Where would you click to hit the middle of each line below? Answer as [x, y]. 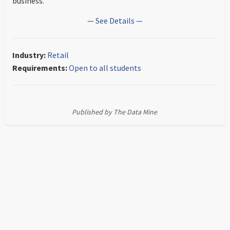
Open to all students [105, 68]
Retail [58, 55]
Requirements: [40, 68]
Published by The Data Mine [114, 112]
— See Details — [115, 21]
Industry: [29, 55]
